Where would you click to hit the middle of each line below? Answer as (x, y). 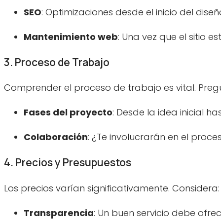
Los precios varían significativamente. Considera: (112, 188)
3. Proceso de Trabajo (57, 62)
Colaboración (56, 137)
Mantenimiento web (71, 37)
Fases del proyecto (68, 112)
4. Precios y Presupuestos (68, 163)
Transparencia (59, 213)
